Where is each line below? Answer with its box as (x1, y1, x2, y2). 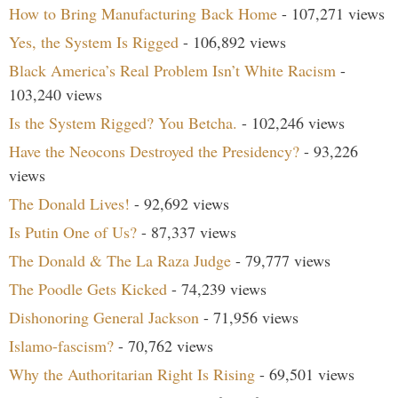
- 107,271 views (277, 2, 385, 24)
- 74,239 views (167, 277, 267, 299)
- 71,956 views (199, 306, 298, 328)
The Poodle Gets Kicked (9, 277, 167, 299)
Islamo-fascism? (9, 334, 114, 356)
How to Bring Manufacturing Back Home (9, 2, 277, 24)
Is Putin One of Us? (9, 220, 137, 243)
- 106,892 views (179, 30, 286, 52)
